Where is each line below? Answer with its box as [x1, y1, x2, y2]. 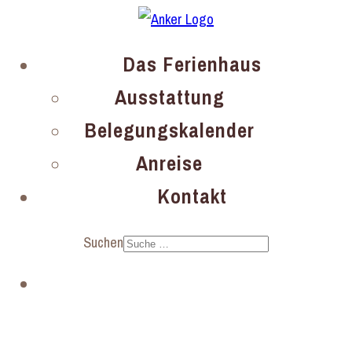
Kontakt [156, 178, 227, 215]
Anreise [136, 145, 203, 182]
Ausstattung [114, 79, 225, 116]
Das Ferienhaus [122, 46, 262, 83]
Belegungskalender [84, 112, 255, 149]
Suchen [83, 229, 123, 256]
